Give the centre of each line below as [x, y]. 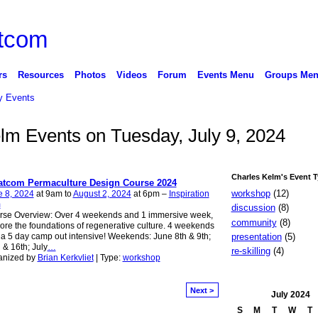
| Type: [108, 258]
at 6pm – [150, 194]
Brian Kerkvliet [65, 258]
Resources [40, 75]
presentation [256, 236]
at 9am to [53, 194]
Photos [90, 75]
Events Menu [225, 75]
